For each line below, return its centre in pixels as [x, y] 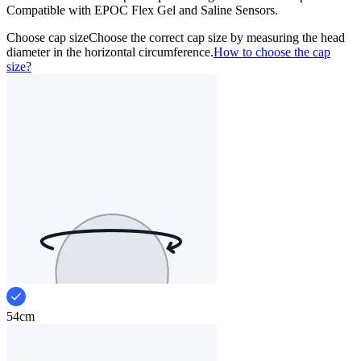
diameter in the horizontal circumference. [110, 52]
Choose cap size [48, 37]
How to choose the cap [272, 52]
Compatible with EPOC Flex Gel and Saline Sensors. [142, 10]
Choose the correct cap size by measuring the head [217, 37]
